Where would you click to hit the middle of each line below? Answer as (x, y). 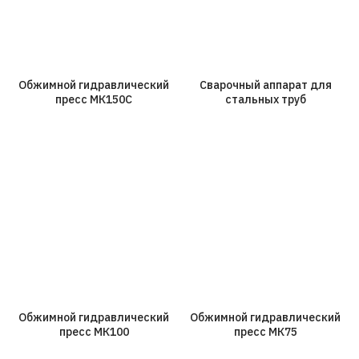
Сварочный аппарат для (265, 85)
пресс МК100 (94, 331)
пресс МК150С (94, 99)
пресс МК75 (265, 331)
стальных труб (265, 99)
